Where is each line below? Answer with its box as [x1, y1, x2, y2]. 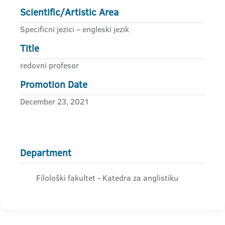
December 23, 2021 [20, 96, 89, 107]
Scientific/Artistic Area [20, 6, 119, 19]
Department [20, 146, 71, 160]
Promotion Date [20, 78, 87, 91]
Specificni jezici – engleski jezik [20, 24, 129, 35]
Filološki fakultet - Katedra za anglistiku [36, 172, 178, 183]
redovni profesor [20, 60, 79, 71]
